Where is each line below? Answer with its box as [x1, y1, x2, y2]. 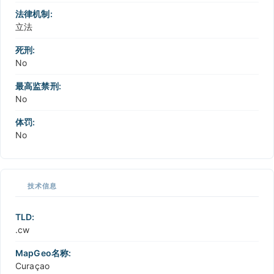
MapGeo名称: [15, 248, 72, 259]
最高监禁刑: [15, 81, 61, 92]
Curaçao [15, 261, 50, 272]
